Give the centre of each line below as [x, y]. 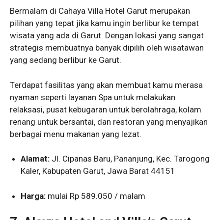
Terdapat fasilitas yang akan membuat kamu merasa [106, 85]
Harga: [33, 196]
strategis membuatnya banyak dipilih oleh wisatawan [107, 48]
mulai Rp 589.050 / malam [96, 196]
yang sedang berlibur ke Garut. [67, 60]
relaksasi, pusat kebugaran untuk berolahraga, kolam [106, 109]
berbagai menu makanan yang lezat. [76, 134]
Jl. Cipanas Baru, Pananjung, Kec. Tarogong [130, 159]
